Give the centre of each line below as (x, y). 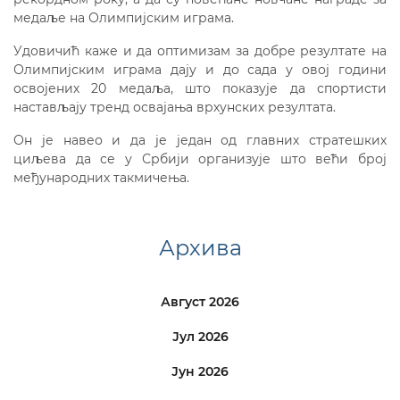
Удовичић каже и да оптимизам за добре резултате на (200, 51)
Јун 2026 (200, 371)
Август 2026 (200, 302)
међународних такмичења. (101, 178)
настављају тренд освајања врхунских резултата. (175, 107)
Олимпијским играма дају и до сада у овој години (200, 70)
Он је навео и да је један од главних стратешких (200, 140)
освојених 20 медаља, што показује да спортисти (200, 88)
